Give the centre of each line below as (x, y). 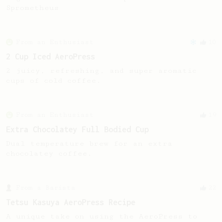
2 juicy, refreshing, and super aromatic (101, 71)
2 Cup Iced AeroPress (51, 56)
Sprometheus (32, 8)
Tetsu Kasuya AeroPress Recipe (71, 202)
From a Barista (46, 188)
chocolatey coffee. (49, 153)
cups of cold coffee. (54, 81)
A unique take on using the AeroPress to (102, 216)
